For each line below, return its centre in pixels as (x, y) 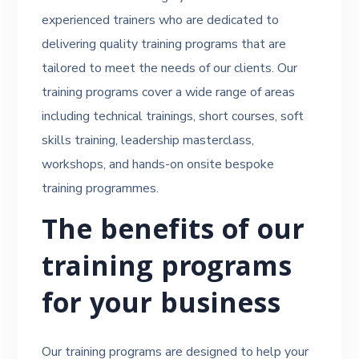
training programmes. (101, 188)
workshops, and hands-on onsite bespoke (158, 164)
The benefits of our (173, 233)
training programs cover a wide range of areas (169, 92)
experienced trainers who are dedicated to (161, 20)
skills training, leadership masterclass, (148, 140)
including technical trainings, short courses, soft (173, 116)
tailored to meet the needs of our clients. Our (170, 68)
